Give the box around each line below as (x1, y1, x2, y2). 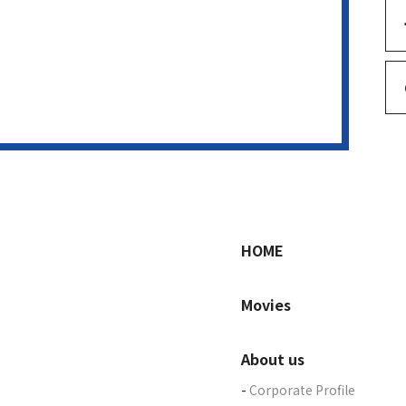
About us (240, 347, 304, 370)
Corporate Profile (248, 380, 355, 399)
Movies (240, 293, 291, 315)
